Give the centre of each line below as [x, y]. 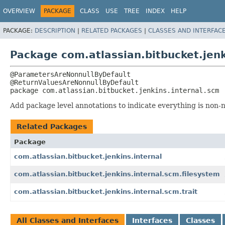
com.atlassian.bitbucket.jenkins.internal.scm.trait [106, 191]
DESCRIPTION [55, 30]
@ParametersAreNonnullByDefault [70, 74]
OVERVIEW [19, 11]
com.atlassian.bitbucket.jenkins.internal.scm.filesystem [117, 174]
